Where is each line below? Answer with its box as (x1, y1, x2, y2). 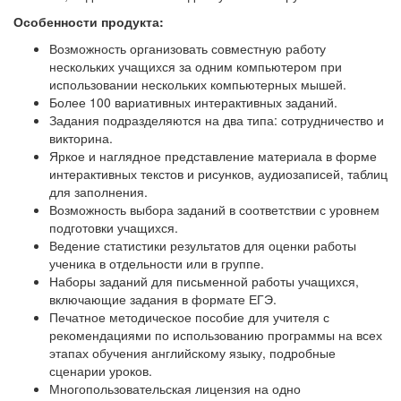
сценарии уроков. (49, 362, 152, 380)
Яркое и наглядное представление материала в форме (49, 147, 377, 166)
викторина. (49, 129, 113, 148)
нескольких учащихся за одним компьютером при (49, 57, 342, 76)
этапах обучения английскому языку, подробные (49, 344, 336, 363)
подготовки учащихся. (49, 218, 178, 237)
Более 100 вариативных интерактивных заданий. (49, 93, 337, 112)
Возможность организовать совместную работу (49, 39, 326, 58)
